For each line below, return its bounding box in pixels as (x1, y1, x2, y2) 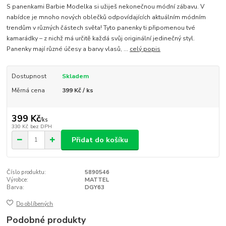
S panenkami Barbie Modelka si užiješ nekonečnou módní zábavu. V (7, 2, 205, 11)
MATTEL (84, 176, 109, 184)
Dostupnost (11, 72, 46, 80)
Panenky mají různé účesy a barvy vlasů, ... (7, 44, 130, 53)
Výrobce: (7, 176, 29, 184)
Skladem (62, 72, 89, 80)
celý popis (130, 44, 161, 53)
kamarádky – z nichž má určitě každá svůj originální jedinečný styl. (7, 34, 195, 42)
